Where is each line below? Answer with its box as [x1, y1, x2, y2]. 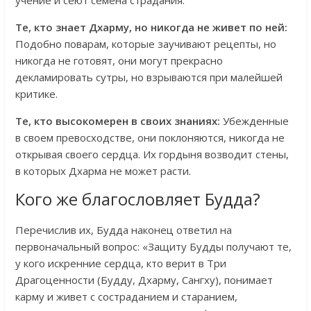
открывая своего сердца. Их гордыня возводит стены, [15, 146, 289, 161]
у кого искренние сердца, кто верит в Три [15, 255, 226, 270]
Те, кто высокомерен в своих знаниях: [15, 113, 220, 128]
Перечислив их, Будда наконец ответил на [15, 222, 232, 237]
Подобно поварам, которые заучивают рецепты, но [15, 36, 276, 51]
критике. [15, 86, 58, 101]
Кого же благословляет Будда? [15, 187, 260, 210]
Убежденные [219, 113, 289, 128]
